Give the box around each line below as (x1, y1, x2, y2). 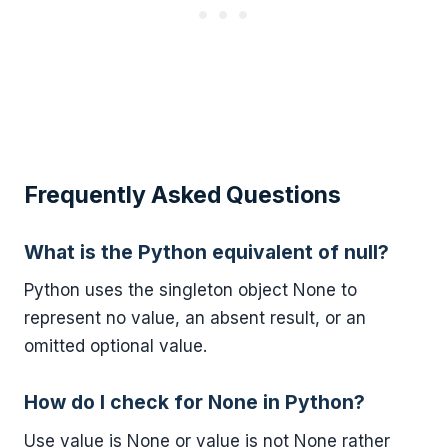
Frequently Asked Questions (24, 181, 341, 210)
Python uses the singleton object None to (24, 280, 357, 301)
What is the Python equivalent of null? (24, 240, 389, 265)
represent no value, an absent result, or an (24, 308, 366, 329)
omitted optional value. (24, 336, 207, 357)
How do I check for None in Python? (24, 390, 365, 415)
